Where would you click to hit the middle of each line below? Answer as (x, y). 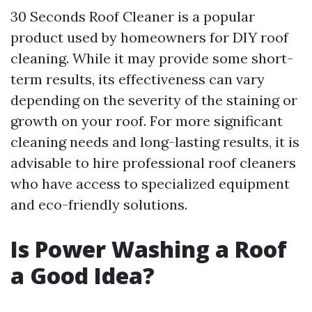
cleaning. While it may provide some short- (152, 58)
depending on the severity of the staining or (154, 100)
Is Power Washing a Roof (149, 249)
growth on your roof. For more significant (147, 121)
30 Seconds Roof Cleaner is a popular (133, 16)
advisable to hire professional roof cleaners (153, 163)
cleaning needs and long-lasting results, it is (155, 142)
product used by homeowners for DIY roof (149, 37)
